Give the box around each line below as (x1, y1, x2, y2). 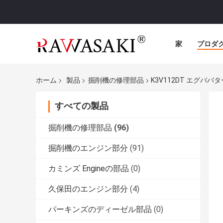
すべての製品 (55, 101, 109, 111)
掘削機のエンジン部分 (48, 143, 128, 153)
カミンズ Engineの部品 (48, 164, 129, 174)
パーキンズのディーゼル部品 (48, 205, 152, 215)
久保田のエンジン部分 (48, 184, 128, 194)
